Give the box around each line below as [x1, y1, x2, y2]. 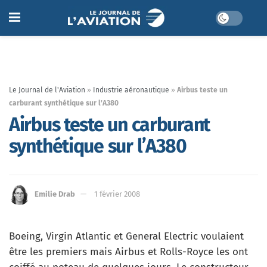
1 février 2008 [94, 189, 140, 198]
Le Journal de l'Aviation [9, 86, 85, 94]
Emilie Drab [35, 189, 75, 198]
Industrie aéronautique [93, 86, 169, 94]
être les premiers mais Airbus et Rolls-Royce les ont [9, 246, 248, 258]
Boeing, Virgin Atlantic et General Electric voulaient [9, 230, 244, 243]
